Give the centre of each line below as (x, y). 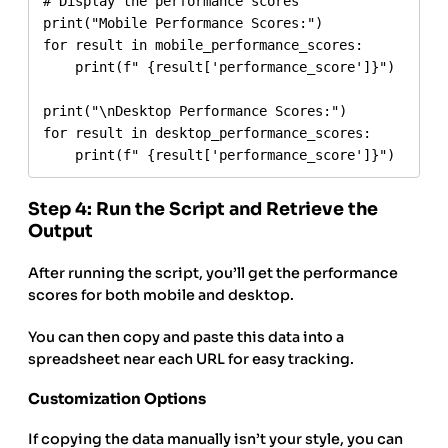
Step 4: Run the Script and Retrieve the (203, 209)
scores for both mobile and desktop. (161, 295)
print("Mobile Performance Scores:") (183, 22)
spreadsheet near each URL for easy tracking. (191, 359)
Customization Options (117, 399)
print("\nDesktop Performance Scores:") (195, 110)
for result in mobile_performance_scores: (203, 44)
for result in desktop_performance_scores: (207, 132)
